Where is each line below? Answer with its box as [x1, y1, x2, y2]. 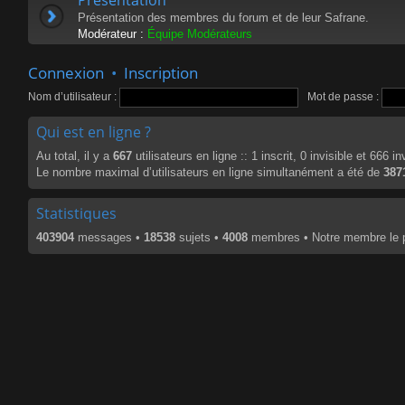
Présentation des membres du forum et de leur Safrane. [78, 10, 369, 24]
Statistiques [36, 202, 117, 223]
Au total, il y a [36, 148, 113, 163]
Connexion [28, 61, 104, 83]
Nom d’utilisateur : [28, 89, 117, 103]
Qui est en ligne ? [36, 121, 151, 142]
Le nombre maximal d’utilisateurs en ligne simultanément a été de [36, 165, 383, 179]
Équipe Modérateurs [147, 26, 252, 41]
